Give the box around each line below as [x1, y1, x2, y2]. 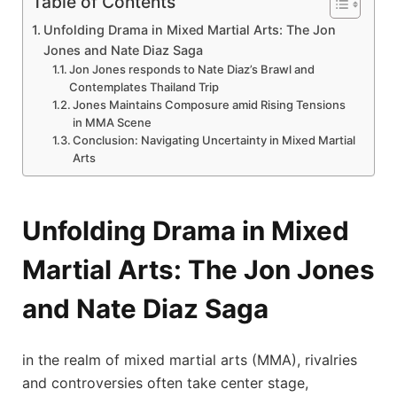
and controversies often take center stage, [22, 373, 308, 392]
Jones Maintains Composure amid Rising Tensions [73, 97, 346, 112]
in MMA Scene [73, 114, 152, 129]
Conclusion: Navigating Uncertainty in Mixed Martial [73, 132, 356, 147]
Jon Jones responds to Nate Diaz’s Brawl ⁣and [69, 61, 315, 76]
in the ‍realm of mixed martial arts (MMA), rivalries [22, 350, 357, 369]
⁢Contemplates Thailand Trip [69, 79, 220, 94]
